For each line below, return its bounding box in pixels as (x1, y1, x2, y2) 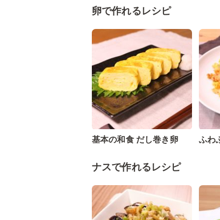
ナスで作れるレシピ (92, 161, 181, 173)
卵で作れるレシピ (92, 5, 171, 17)
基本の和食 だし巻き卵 (92, 135, 178, 144)
